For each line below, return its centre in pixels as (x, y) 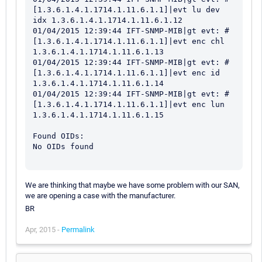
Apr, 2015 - (43, 229)
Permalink (78, 229)
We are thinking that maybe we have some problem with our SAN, (132, 185)
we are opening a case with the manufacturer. (100, 195)
